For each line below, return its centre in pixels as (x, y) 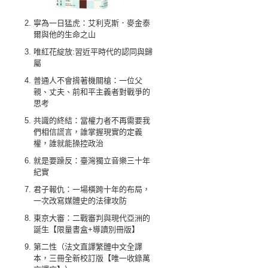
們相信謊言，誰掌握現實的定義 (88, 132)
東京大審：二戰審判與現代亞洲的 (92, 218)
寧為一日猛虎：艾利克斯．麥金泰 (92, 23)
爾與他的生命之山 (65, 34)
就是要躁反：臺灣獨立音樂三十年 (92, 161)
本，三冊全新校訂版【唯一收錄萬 (92, 258)
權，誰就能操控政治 (68, 143)
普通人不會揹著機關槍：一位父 (88, 80)
